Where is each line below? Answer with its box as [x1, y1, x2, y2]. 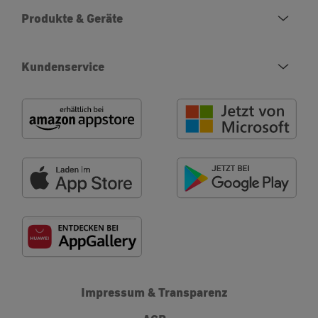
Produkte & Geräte [21, 10, 123, 26]
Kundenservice [21, 58, 104, 74]
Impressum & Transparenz [80, 284, 228, 300]
